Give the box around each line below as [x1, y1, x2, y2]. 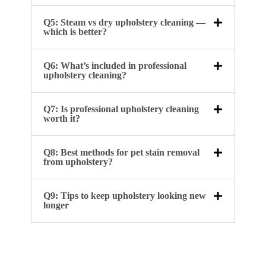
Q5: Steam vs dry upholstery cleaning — [43, 17, 205, 28]
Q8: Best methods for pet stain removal [43, 147, 199, 158]
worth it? [43, 113, 80, 124]
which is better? [43, 27, 107, 37]
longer [43, 200, 69, 211]
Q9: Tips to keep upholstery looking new [43, 191, 206, 201]
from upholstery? [43, 157, 113, 167]
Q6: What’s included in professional [43, 61, 186, 71]
